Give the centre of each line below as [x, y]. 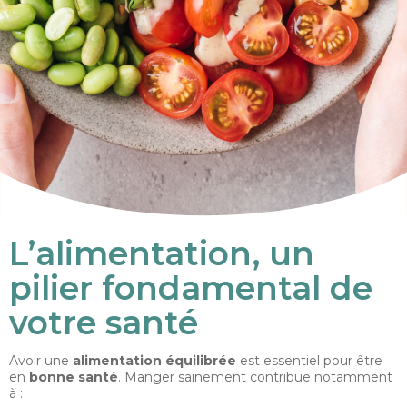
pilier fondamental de [191, 288]
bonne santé [72, 377]
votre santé [104, 323]
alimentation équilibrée [153, 361]
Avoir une [39, 361]
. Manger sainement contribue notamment [255, 377]
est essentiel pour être [309, 361]
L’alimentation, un [162, 253]
